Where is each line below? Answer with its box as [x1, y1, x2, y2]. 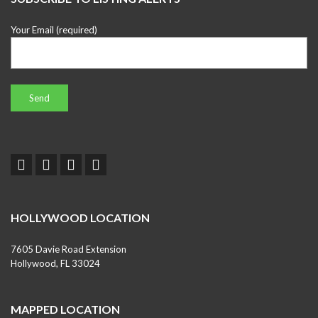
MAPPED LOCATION [11, 302, 120, 316]
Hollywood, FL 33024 [11, 258, 100, 269]
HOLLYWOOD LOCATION [11, 211, 150, 224]
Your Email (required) [11, 24, 97, 35]
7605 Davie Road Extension [11, 243, 126, 255]
